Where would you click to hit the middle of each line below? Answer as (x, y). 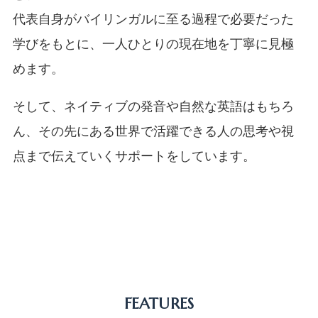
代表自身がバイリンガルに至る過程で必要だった (153, 19)
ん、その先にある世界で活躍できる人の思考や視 (153, 131)
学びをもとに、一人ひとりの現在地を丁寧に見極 (153, 44)
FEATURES (159, 304)
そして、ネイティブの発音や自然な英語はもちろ (153, 106)
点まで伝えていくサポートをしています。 (134, 156)
